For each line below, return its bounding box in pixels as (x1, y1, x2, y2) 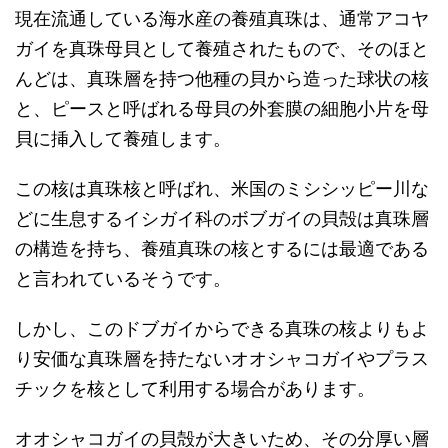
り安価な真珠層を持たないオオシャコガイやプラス (15, 347, 429, 369)
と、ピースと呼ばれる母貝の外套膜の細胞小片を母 (15, 97, 429, 119)
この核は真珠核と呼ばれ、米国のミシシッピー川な (15, 177, 429, 199)
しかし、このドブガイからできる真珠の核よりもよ (15, 317, 429, 339)
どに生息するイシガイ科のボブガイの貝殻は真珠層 (15, 207, 429, 229)
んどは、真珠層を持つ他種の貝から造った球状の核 (15, 67, 429, 89)
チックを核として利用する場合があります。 (15, 377, 375, 399)
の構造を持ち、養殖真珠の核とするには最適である (15, 237, 429, 259)
